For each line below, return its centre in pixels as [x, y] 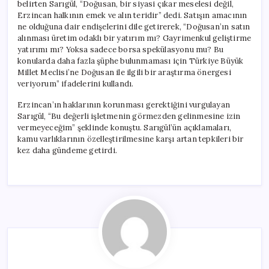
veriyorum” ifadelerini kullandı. [76, 83]
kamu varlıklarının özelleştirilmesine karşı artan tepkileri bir [131, 139]
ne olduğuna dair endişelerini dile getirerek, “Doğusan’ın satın [134, 26]
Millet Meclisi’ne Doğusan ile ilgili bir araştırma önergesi [124, 72]
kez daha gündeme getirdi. [67, 150]
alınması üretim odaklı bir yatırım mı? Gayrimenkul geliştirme [134, 38]
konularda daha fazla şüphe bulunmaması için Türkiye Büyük [131, 61]
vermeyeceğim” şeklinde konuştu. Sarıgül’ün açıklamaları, [125, 127]
